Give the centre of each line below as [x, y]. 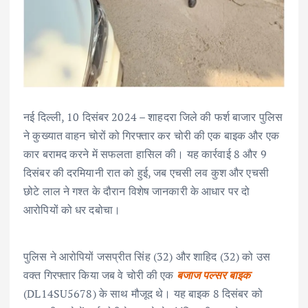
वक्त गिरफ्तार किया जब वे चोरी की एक [100, 275]
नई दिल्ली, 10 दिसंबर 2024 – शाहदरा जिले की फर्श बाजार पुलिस [153, 117]
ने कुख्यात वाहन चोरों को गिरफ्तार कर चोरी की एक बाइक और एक [151, 136]
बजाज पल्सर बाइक [213, 275]
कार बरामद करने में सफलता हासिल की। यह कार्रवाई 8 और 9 [145, 154]
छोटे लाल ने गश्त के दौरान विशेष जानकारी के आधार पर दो [137, 191]
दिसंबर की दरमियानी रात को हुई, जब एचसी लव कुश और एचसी [146, 173]
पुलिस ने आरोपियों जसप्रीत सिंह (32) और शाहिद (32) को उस [147, 257]
